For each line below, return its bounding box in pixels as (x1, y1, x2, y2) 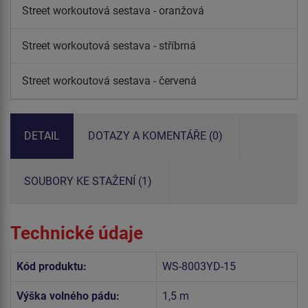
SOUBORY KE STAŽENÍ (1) (24, 174, 152, 188)
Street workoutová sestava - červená (22, 74, 197, 87)
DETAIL (24, 129, 60, 142)
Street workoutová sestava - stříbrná (22, 38, 196, 52)
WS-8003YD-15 (162, 259, 236, 273)
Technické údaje (10, 222, 143, 243)
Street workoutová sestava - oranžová (22, 3, 204, 17)
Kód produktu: (16, 259, 87, 273)
